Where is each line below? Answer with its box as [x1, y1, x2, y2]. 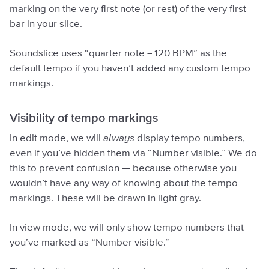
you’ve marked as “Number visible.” [10, 237, 169, 248]
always [103, 133, 134, 144]
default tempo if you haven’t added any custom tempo [10, 63, 250, 74]
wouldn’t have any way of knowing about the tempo [10, 178, 238, 189]
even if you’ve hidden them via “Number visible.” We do [10, 148, 257, 159]
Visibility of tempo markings [10, 112, 158, 124]
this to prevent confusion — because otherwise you [10, 163, 237, 174]
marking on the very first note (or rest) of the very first [10, 4, 246, 14]
